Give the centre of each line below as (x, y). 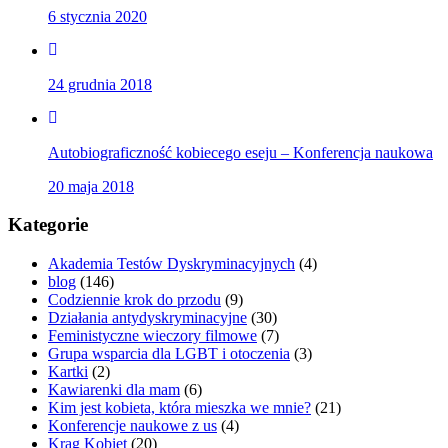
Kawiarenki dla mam (114, 389)
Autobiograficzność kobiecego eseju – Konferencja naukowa (240, 152)
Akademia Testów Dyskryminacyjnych (171, 263)
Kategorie (48, 225)
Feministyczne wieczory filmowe (152, 335)
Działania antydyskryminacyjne (147, 317)
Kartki (68, 371)
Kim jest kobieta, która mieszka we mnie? (179, 407)
